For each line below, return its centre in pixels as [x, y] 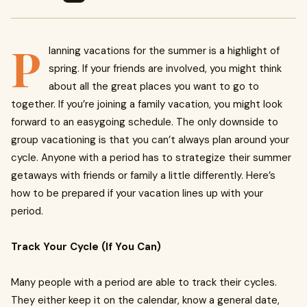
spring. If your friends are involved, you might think [165, 69]
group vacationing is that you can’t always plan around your [150, 140]
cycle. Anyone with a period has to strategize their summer [151, 158]
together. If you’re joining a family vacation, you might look [147, 104]
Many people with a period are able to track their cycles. [144, 282]
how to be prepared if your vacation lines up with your [137, 193]
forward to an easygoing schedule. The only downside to [145, 122]
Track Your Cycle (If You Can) [86, 247]
